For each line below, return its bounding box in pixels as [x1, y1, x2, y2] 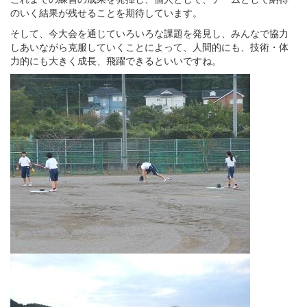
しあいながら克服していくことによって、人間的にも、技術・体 [10, 39, 288, 53]
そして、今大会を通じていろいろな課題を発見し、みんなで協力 [10, 25, 288, 40]
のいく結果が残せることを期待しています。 [10, 5, 202, 19]
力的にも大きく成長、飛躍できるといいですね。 [10, 53, 221, 67]
